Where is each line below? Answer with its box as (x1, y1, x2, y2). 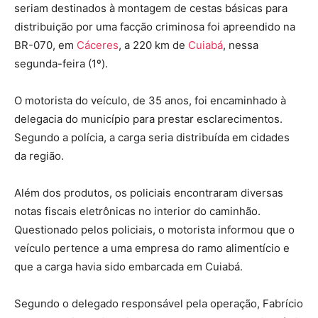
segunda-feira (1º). (14, 57, 108, 71)
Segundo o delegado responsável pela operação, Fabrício (14, 297, 303, 311)
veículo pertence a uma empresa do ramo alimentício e (14, 241, 290, 256)
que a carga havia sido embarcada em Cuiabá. (14, 260, 243, 274)
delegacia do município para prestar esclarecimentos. (14, 112, 283, 126)
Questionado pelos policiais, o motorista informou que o (14, 223, 295, 237)
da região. (14, 149, 64, 163)
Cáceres (77, 38, 119, 53)
